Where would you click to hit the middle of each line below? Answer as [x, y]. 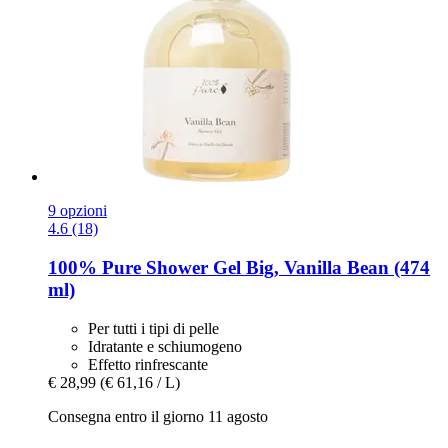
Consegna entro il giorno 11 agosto [158, 416]
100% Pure [94, 268]
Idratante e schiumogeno [165, 346]
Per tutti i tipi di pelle [153, 328]
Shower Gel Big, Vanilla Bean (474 [285, 268]
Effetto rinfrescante [148, 364]
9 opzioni [77, 211]
